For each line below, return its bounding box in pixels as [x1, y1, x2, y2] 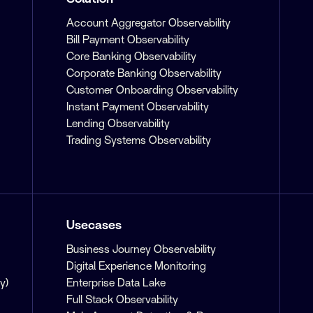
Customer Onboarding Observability [66, 84, 238, 96]
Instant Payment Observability [66, 101, 209, 112]
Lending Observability [66, 117, 170, 129]
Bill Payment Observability [66, 34, 189, 45]
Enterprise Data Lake [66, 277, 166, 289]
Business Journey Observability [66, 243, 216, 255]
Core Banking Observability [66, 50, 196, 62]
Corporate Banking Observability [66, 67, 221, 79]
